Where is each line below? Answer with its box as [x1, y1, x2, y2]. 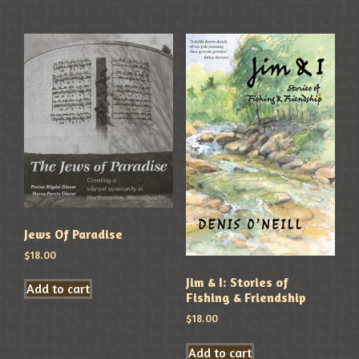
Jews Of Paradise [24, 225, 123, 242]
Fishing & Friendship [185, 289, 306, 306]
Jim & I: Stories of [185, 274, 288, 291]
